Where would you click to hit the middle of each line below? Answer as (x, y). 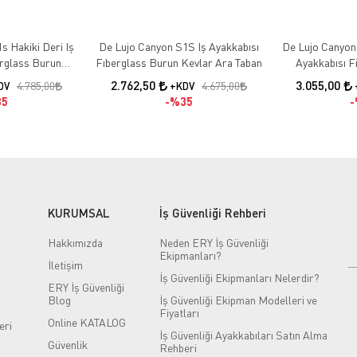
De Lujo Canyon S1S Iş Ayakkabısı (178, 46)
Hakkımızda (75, 242)
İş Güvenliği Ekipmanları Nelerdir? (239, 277)
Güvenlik (67, 344)
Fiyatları (179, 312)
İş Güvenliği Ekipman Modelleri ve (238, 300)
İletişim (65, 265)
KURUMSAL (78, 212)
